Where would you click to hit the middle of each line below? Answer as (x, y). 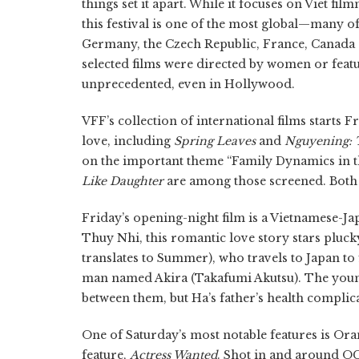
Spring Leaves (215, 141)
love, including (128, 141)
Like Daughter (123, 182)
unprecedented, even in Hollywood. (188, 85)
